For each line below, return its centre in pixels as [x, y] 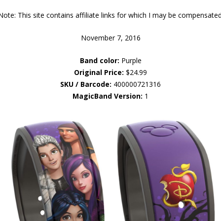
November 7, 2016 [110, 37]
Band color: [99, 60]
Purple [130, 60]
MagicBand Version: [108, 96]
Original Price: [99, 72]
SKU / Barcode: [86, 84]
